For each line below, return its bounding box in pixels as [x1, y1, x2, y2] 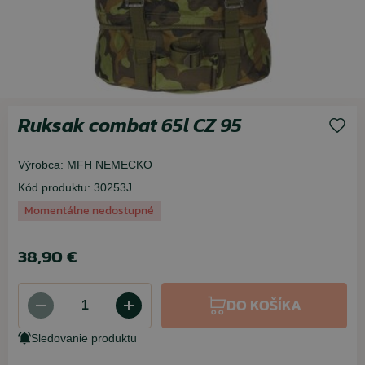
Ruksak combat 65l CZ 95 [18, 111, 242, 139]
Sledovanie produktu [31, 332, 137, 345]
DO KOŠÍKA [226, 294, 301, 316]
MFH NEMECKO [67, 158, 152, 171]
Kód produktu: [18, 181, 90, 194]
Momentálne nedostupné [24, 202, 154, 219]
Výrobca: [18, 158, 64, 171]
